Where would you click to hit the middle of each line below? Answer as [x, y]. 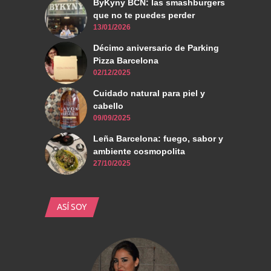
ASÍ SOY [72, 207]
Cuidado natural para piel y [149, 93]
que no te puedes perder [144, 15]
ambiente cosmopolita [139, 152]
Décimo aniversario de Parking [156, 48]
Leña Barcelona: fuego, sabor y [158, 139]
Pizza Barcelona [126, 61]
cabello [108, 106]
